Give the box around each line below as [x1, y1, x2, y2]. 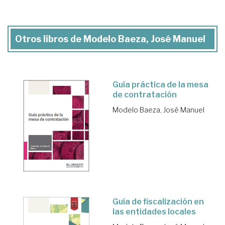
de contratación [113, 89, 177, 99]
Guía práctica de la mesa [113, 79, 208, 89]
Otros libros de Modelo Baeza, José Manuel [15, 33, 205, 44]
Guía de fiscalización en [113, 196, 204, 206]
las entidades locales [113, 206, 196, 216]
